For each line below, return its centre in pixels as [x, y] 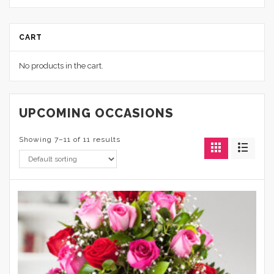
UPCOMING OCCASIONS [96, 113]
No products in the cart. [61, 65]
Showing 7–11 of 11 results [70, 139]
